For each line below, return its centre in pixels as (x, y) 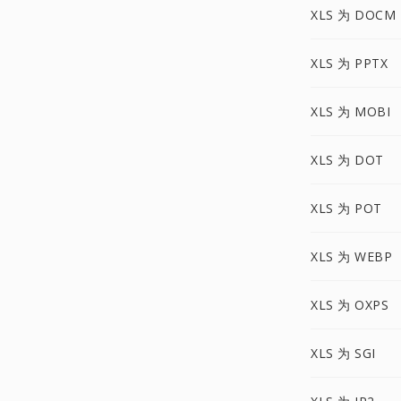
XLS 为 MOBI (350, 111)
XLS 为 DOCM (353, 15)
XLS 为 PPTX (349, 63)
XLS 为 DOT (347, 160)
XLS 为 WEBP (351, 256)
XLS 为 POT (346, 208)
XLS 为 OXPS (350, 305)
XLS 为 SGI (343, 353)
